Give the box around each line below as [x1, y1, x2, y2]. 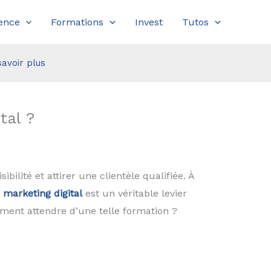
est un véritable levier [85, 188, 187, 200]
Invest [134, 16, 163, 28]
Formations [51, 16, 104, 28]
